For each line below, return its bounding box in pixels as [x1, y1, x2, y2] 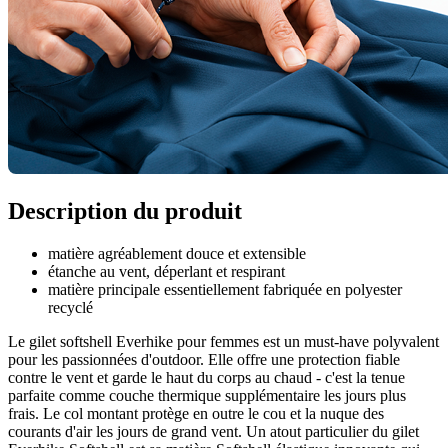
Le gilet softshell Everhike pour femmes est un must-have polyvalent [8, 333, 439, 351]
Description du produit [8, 198, 242, 225]
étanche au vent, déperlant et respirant [48, 263, 285, 281]
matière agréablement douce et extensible [48, 245, 306, 263]
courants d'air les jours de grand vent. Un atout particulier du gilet [8, 423, 419, 441]
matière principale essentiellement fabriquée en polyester [48, 281, 402, 299]
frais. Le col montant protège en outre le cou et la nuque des [8, 405, 384, 423]
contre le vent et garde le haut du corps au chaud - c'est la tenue [8, 369, 405, 387]
